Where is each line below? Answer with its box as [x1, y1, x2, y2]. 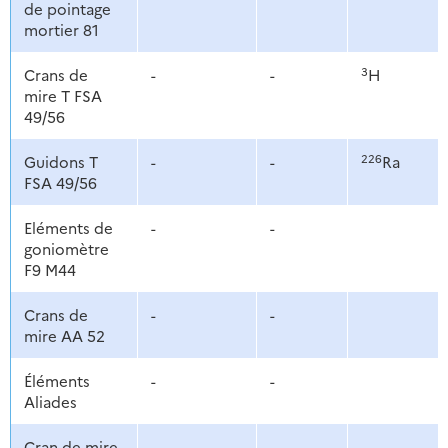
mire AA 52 [23, 325, 105, 347]
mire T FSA [23, 85, 102, 107]
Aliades [23, 391, 77, 413]
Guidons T [23, 151, 98, 173]
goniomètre [23, 238, 109, 260]
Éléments [23, 370, 90, 392]
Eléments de [23, 217, 113, 239]
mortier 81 [23, 19, 99, 41]
